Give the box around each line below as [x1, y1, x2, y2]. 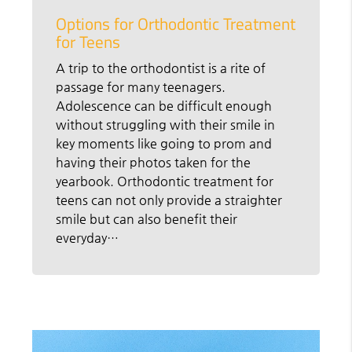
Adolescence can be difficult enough [56, 97, 273, 113]
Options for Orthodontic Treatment [56, 10, 296, 36]
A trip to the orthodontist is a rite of [56, 60, 266, 75]
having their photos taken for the [56, 154, 251, 170]
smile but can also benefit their [56, 211, 238, 226]
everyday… [56, 229, 119, 245]
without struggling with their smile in [56, 116, 276, 132]
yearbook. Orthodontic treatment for [56, 173, 274, 189]
